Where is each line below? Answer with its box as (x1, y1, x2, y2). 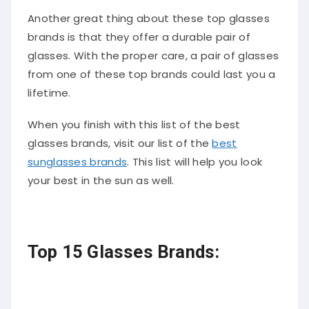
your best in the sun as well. (28, 169, 175, 184)
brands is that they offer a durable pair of (28, 26, 250, 41)
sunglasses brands (28, 150, 128, 166)
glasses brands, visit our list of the (28, 132, 212, 147)
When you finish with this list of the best (28, 113, 241, 128)
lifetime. (28, 81, 71, 97)
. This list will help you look (127, 150, 263, 166)
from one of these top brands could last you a (28, 63, 276, 78)
